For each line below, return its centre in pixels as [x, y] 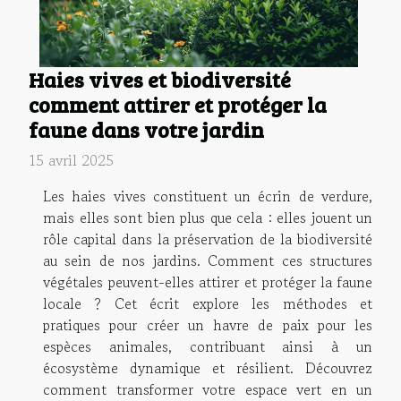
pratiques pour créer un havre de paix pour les [208, 325]
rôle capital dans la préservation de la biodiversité [208, 239]
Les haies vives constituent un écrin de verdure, [208, 196]
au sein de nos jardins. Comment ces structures [208, 261]
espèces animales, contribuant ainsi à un [208, 347]
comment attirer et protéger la [178, 105]
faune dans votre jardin [146, 130]
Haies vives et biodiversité [160, 80]
